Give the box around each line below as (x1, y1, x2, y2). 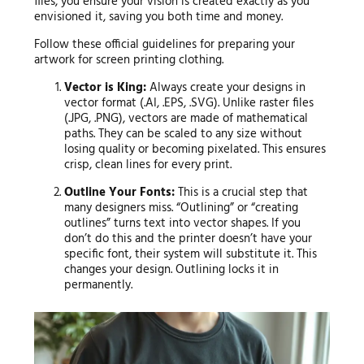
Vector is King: (64, 78, 147, 98)
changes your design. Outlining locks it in (64, 260, 279, 280)
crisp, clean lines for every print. (64, 155, 232, 175)
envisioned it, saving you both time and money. (33, 7, 283, 28)
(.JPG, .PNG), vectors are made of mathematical (64, 109, 309, 129)
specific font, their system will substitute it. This (64, 245, 318, 265)
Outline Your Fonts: (64, 183, 175, 203)
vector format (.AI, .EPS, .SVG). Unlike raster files (64, 93, 314, 114)
